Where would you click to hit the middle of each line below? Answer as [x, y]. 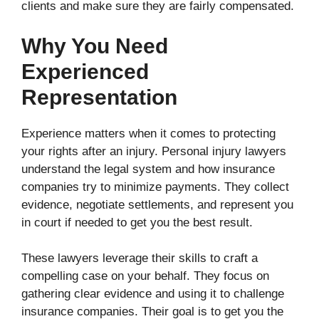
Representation [99, 97]
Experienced [85, 71]
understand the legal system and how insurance [148, 169]
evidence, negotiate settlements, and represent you [157, 204]
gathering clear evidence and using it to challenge [153, 294]
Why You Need [95, 46]
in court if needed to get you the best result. [137, 222]
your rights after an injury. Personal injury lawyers [154, 151]
